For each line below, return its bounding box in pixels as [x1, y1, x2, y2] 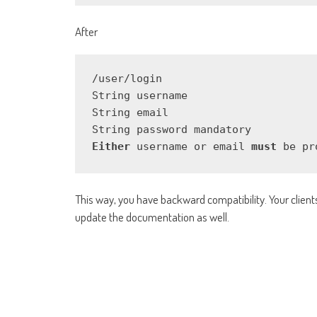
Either [92, 140, 130, 154]
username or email [130, 140, 251, 154]
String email [92, 106, 168, 120]
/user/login [92, 72, 162, 86]
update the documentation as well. [75, 209, 229, 225]
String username [92, 89, 188, 103]
